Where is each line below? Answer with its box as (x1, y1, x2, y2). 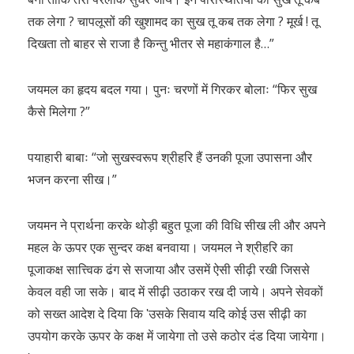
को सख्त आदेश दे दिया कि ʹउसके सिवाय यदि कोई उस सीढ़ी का (28, 305, 307, 322)
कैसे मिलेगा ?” (28, 103, 90, 120)
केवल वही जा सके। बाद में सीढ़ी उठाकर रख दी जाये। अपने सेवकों (28, 283, 323, 300)
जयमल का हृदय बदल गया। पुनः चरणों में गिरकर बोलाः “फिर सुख (28, 81, 317, 98)
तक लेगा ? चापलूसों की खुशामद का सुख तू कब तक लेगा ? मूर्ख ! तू (28, 13, 318, 30)
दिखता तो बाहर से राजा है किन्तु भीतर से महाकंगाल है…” (28, 35, 274, 52)
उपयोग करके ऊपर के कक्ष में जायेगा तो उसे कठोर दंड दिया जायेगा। (28, 327, 326, 345)
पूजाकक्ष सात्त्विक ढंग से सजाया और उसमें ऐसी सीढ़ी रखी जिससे (28, 261, 310, 278)
